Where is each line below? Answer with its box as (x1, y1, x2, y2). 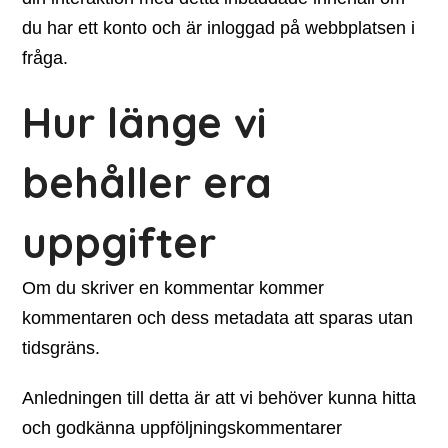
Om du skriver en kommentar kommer (22, 278, 325, 298)
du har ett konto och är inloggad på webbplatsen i (22, 18, 416, 38)
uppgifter (22, 216, 217, 269)
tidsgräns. (22, 338, 101, 358)
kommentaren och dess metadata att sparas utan (22, 308, 414, 328)
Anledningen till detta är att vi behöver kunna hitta (22, 388, 417, 408)
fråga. (22, 48, 69, 68)
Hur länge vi (22, 96, 267, 149)
